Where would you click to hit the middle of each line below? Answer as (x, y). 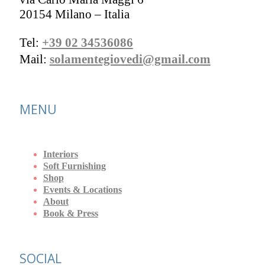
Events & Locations (82, 190)
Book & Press (70, 214)
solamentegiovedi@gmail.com (130, 59)
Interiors (60, 155)
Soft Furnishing (74, 167)
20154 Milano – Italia (74, 14)
